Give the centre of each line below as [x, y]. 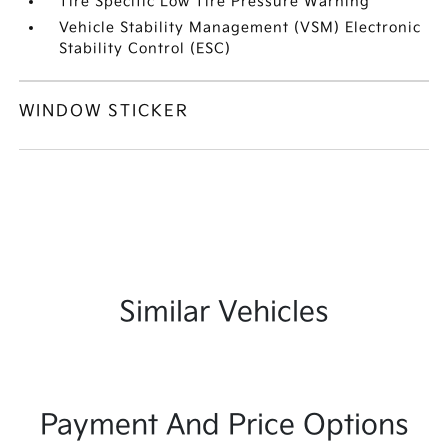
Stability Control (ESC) [145, 48]
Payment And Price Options [224, 425]
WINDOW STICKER [104, 111]
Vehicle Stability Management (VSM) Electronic [240, 27]
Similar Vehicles [224, 312]
